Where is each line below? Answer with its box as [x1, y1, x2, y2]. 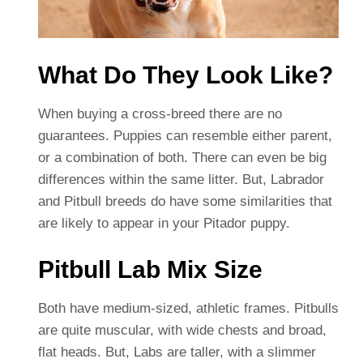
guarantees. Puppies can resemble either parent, [37, 128, 332, 144]
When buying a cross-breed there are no [37, 106, 282, 122]
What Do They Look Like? [37, 62, 333, 89]
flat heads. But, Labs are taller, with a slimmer [37, 344, 316, 361]
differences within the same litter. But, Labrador [37, 172, 324, 188]
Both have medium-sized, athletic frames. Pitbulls [37, 301, 339, 317]
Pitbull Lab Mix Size [37, 256, 263, 284]
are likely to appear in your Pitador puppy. [37, 216, 290, 232]
